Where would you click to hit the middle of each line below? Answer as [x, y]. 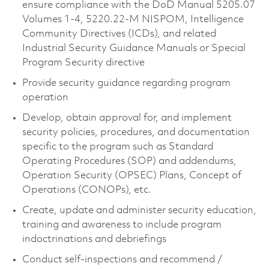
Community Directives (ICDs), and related [119, 34]
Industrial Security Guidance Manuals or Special [134, 48]
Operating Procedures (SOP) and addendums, [129, 161]
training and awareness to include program [122, 225]
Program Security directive [83, 62]
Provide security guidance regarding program [126, 83]
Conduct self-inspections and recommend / [122, 259]
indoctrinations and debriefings [94, 239]
